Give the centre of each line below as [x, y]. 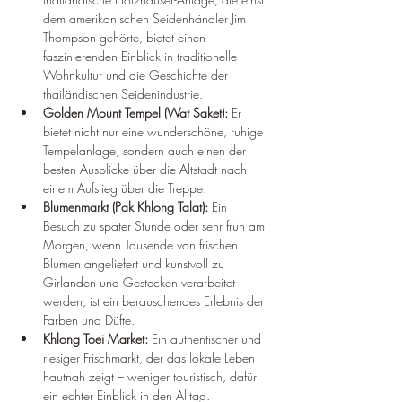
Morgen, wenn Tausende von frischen [142, 245]
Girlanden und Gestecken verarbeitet [141, 283]
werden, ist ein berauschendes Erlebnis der [155, 301]
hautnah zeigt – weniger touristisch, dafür [152, 377]
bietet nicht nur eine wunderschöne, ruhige [155, 132]
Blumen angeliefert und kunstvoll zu [135, 264]
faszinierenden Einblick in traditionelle [142, 57]
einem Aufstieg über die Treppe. [125, 188]
